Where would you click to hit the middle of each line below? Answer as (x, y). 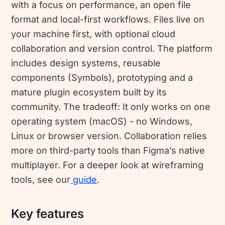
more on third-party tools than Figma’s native (108, 151)
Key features (48, 213)
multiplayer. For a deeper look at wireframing (107, 165)
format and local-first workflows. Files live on (108, 20)
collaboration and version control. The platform (112, 49)
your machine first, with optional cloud (93, 34)
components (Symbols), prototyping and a (102, 78)
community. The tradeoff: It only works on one (111, 107)
